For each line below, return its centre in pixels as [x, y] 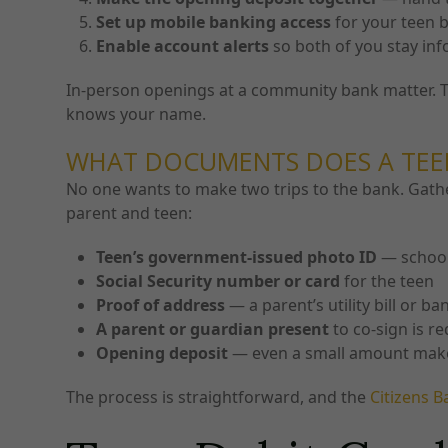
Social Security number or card [218, 281]
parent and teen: [129, 213]
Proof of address [161, 305]
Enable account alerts [183, 46]
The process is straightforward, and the [216, 397]
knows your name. [138, 114]
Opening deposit [162, 353]
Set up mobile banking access [214, 22]
